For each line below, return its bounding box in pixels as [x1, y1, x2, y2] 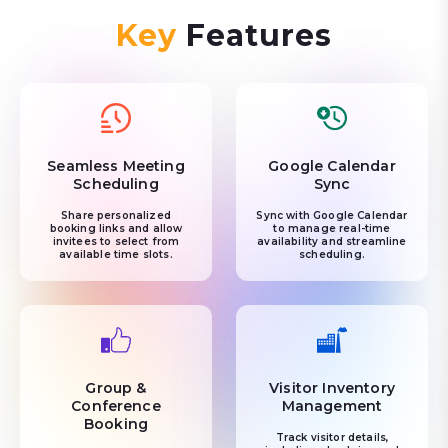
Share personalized [61, 209, 171, 222]
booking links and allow [49, 222, 183, 235]
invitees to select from [52, 235, 180, 248]
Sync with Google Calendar [256, 209, 408, 222]
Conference [71, 397, 161, 415]
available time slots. [59, 248, 173, 261]
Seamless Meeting [47, 157, 185, 175]
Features [186, 17, 332, 54]
